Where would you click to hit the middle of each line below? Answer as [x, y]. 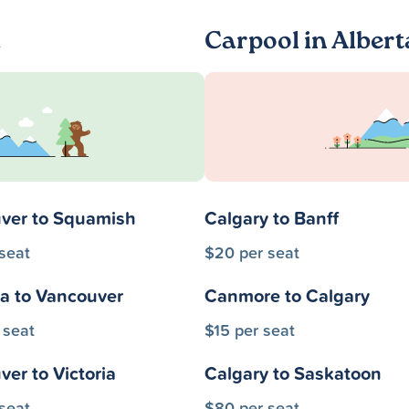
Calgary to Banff [272, 218]
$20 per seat [252, 252]
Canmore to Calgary [287, 295]
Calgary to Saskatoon [293, 373]
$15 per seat [250, 330]
